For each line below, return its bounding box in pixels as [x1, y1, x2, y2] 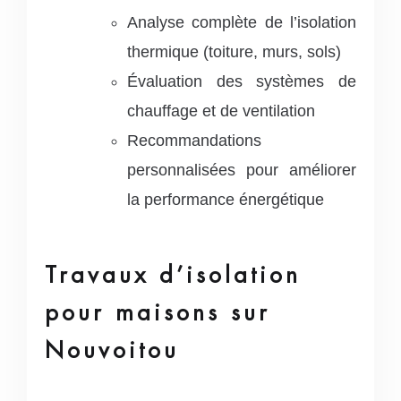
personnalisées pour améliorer [127, 160, 356, 179]
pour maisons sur [45, 297, 270, 327]
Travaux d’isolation [45, 260, 301, 289]
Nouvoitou [45, 335, 179, 364]
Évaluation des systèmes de [127, 72, 356, 90]
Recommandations [127, 131, 261, 149]
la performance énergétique [127, 190, 324, 209]
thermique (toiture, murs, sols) [127, 42, 341, 61]
